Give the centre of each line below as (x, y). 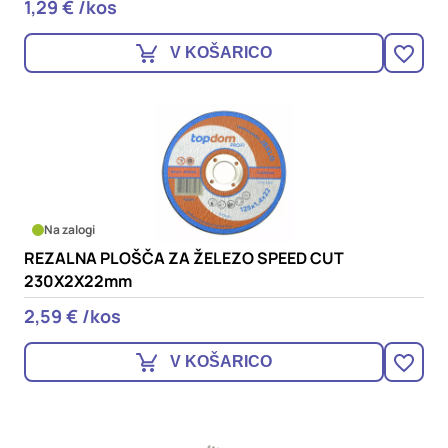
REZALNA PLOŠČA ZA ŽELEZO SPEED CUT (184, 258)
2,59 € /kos (72, 316)
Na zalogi (69, 229)
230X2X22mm (78, 281)
